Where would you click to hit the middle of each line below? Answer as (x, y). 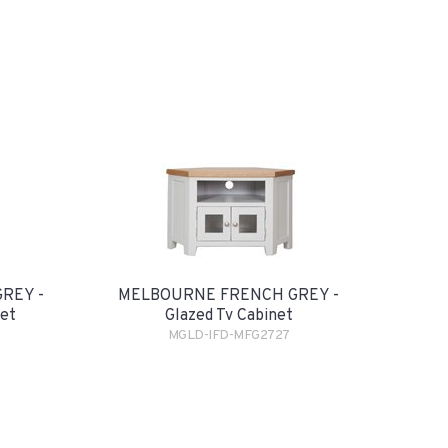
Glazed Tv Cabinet (228, 316)
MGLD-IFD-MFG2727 (228, 335)
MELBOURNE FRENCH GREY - (228, 296)
